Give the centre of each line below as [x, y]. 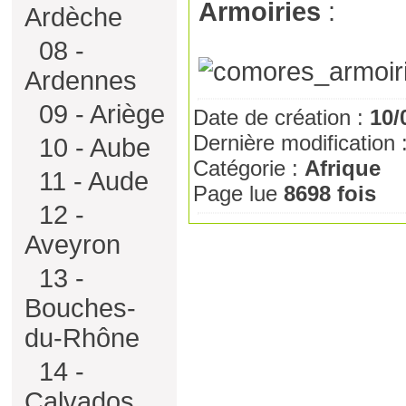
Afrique [343, 169]
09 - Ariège [98, 114]
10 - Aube [91, 148]
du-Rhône [82, 338]
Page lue [238, 194]
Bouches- [80, 308]
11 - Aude [90, 181]
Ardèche [73, 17]
